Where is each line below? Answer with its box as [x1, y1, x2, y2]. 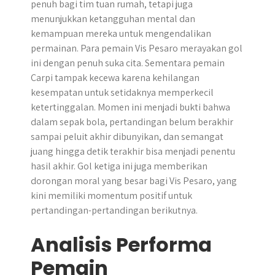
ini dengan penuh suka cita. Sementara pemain [31, 56, 225, 69]
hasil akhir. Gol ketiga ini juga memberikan [31, 160, 207, 172]
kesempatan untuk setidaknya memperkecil [31, 86, 214, 99]
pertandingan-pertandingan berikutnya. [31, 204, 198, 217]
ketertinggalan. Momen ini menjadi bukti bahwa [31, 101, 230, 114]
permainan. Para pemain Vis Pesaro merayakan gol [31, 42, 242, 55]
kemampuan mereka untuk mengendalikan [31, 27, 211, 40]
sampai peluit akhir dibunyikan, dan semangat [31, 130, 223, 143]
